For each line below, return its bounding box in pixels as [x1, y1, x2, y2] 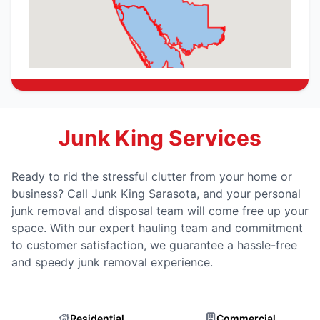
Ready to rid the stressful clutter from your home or [11, 169, 292, 184]
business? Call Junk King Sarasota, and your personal [11, 186, 301, 201]
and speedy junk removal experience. [11, 254, 213, 269]
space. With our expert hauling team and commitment [11, 220, 303, 235]
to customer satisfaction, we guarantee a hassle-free [11, 237, 297, 252]
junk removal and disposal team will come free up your [11, 203, 309, 218]
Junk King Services [59, 124, 261, 151]
